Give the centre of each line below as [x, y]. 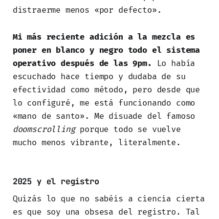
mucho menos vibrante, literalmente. [97, 142]
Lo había [174, 63]
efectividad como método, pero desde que [106, 89]
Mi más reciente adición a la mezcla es [104, 37]
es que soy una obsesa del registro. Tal [106, 212]
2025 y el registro [56, 181]
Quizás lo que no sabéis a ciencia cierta [109, 198]
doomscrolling [44, 129]
